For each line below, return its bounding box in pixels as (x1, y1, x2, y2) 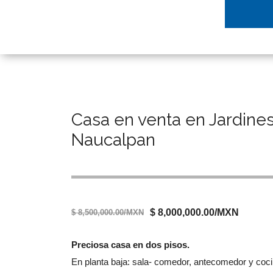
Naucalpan (71, 130, 155, 150)
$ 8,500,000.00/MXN (71, 208, 144, 217)
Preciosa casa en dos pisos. (71, 239, 190, 250)
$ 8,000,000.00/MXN (150, 207, 239, 218)
